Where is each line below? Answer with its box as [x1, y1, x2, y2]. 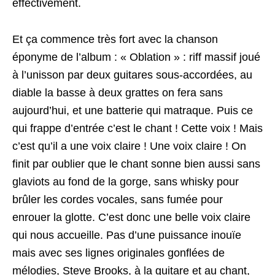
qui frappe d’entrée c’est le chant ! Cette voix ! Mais [12, 122, 263, 134]
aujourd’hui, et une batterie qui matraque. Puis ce [12, 104, 253, 117]
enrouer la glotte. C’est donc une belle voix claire [12, 211, 250, 223]
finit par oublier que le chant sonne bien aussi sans [12, 158, 260, 170]
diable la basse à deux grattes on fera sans [12, 87, 223, 99]
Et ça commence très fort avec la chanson [12, 33, 218, 45]
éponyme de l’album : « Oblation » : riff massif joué [12, 51, 260, 63]
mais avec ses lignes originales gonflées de [12, 247, 225, 259]
